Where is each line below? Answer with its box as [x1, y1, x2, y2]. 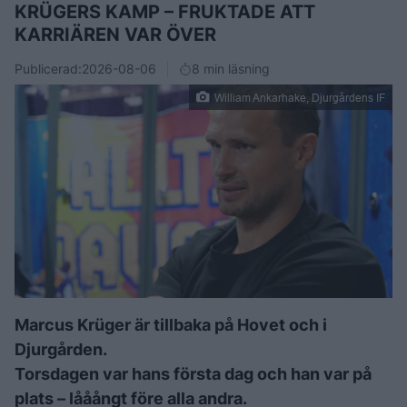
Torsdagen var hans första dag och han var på [15, 363, 372, 383]
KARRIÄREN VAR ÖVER [15, 23, 216, 45]
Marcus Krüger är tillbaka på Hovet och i [15, 314, 327, 334]
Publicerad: [15, 60, 82, 76]
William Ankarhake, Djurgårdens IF [214, 90, 385, 104]
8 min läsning [192, 60, 270, 76]
